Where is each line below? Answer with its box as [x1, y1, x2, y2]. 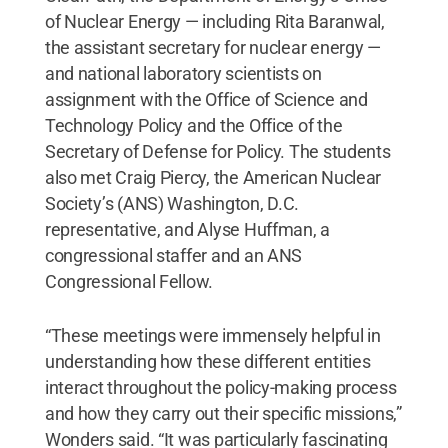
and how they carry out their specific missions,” [44, 402, 402, 424]
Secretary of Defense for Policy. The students [44, 140, 391, 162]
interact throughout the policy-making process [44, 376, 397, 398]
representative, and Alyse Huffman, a [44, 218, 331, 240]
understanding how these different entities [44, 350, 371, 372]
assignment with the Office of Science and [44, 88, 368, 110]
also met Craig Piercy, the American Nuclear [44, 166, 382, 188]
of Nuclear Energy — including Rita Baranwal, [44, 10, 385, 32]
